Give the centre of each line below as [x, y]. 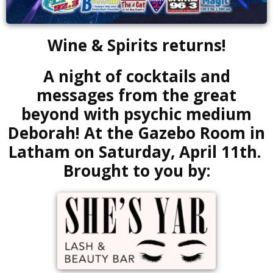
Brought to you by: [136, 170]
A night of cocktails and [136, 76]
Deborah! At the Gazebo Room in [136, 133]
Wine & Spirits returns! [136, 45]
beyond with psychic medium [136, 114]
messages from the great [136, 95]
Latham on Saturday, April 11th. [136, 151]
